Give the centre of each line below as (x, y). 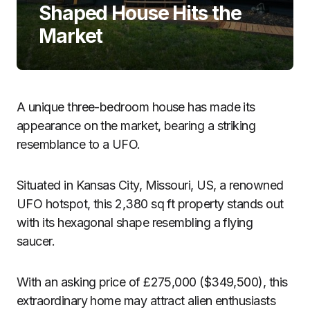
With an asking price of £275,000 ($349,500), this (152, 282)
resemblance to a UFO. (79, 144)
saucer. (36, 241)
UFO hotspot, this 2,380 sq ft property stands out (150, 204)
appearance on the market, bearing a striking (136, 126)
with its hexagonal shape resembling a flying (135, 222)
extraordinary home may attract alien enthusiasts (146, 301)
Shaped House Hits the (140, 13)
